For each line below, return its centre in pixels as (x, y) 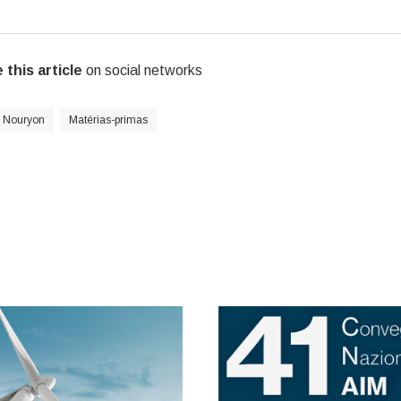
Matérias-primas (108, 120)
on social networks (142, 70)
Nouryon (23, 120)
